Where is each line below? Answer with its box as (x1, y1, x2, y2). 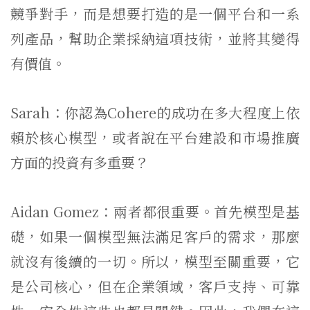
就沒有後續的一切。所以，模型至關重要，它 (10, 251, 300, 271)
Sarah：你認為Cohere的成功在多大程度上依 (10, 102, 300, 122)
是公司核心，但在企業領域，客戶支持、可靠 (10, 276, 300, 296)
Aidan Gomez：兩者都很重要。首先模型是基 (10, 201, 300, 221)
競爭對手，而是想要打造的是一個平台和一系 (10, 3, 300, 24)
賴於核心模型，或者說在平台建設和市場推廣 (10, 127, 300, 147)
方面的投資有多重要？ (10, 152, 149, 172)
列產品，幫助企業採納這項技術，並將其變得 (10, 28, 300, 48)
